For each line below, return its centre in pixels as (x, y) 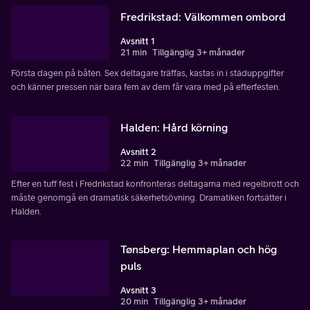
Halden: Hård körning (174, 127)
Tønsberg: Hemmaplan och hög (199, 249)
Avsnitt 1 (138, 41)
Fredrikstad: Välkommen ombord (203, 16)
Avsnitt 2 (138, 152)
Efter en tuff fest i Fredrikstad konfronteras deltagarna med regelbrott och (155, 183)
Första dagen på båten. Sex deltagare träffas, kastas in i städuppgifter (147, 73)
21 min (134, 52)
